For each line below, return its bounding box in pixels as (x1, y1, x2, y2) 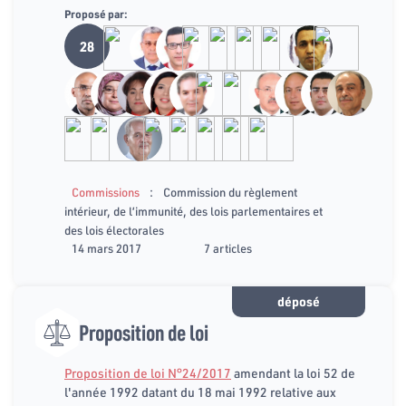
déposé (276, 293, 320, 310)
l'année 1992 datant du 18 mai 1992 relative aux (64, 384, 336, 401)
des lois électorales (64, 223, 164, 238)
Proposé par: (64, 6, 128, 21)
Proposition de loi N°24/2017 (64, 365, 231, 382)
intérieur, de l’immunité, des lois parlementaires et (64, 204, 323, 219)
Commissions (72, 185, 140, 200)
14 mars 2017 (72, 241, 141, 256)
